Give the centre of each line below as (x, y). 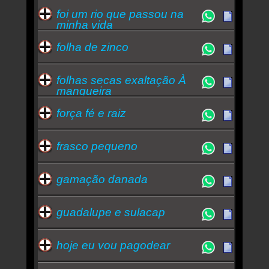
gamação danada (102, 179)
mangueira (84, 91)
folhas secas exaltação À (121, 80)
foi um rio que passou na (120, 14)
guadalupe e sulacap (110, 212)
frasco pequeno (97, 146)
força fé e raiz (91, 113)
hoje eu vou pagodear (113, 245)
